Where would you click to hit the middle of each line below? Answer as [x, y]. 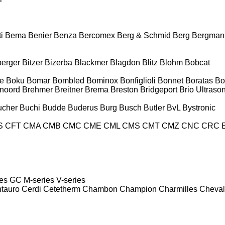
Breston [124, 89]
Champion [138, 189]
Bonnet [171, 80]
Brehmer [37, 89]
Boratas [199, 80]
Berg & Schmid [144, 35]
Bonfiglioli [138, 80]
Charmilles [178, 189]
